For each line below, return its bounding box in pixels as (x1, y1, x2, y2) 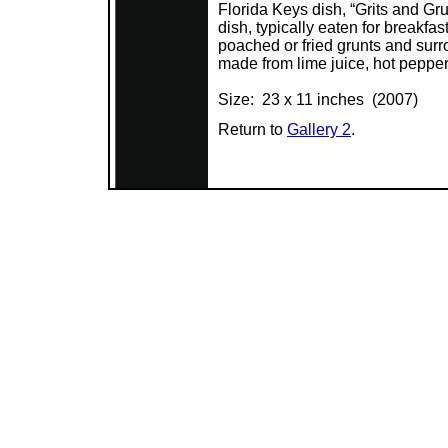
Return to (218, 121, 287, 138)
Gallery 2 (287, 121, 351, 138)
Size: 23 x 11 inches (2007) (218, 91, 418, 108)
